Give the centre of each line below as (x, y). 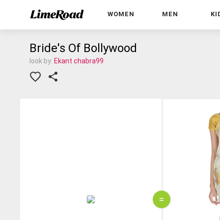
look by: (42, 61)
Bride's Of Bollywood (83, 48)
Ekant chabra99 (79, 61)
